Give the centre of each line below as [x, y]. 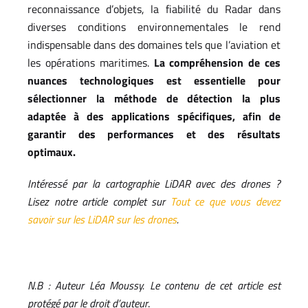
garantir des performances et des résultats [154, 134]
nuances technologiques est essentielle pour [154, 81]
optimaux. [52, 152]
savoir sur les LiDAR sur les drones [102, 220]
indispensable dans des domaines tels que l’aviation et [154, 45]
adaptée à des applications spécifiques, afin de [154, 117]
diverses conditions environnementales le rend [154, 27]
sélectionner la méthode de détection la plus [154, 99]
